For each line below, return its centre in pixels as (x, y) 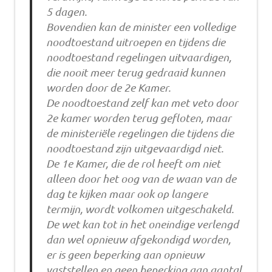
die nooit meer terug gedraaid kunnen (135, 73)
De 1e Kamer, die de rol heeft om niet (133, 164)
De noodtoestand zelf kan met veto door (142, 103)
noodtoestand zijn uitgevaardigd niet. (134, 148)
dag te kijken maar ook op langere (127, 194)
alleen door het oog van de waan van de (141, 179)
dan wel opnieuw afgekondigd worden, (138, 240)
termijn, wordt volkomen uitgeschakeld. (140, 209)
